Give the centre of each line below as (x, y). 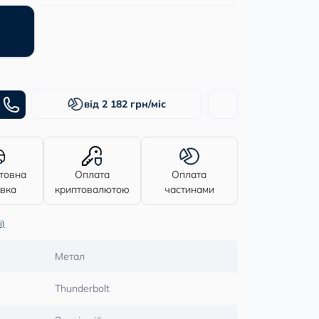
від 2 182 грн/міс (125, 104)
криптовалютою (92, 189)
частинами (189, 189)
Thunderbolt (82, 288)
